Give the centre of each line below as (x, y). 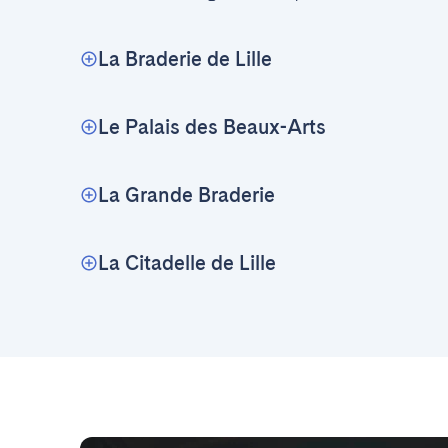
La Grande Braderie (186, 195)
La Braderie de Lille (185, 59)
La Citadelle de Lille (187, 263)
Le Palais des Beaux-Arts (212, 127)
